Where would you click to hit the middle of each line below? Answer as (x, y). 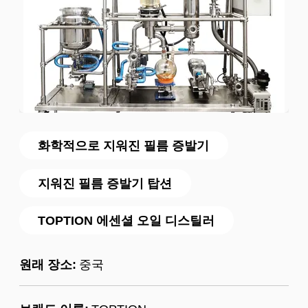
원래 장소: (47, 264)
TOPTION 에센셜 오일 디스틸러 (126, 221)
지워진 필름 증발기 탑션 (105, 183)
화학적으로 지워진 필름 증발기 (124, 146)
